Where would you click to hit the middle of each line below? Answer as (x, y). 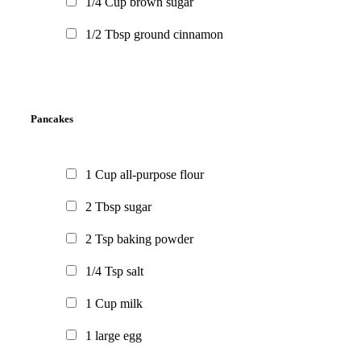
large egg (118, 336)
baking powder (155, 239)
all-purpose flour (162, 175)
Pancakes (52, 118)
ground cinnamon (178, 34)
